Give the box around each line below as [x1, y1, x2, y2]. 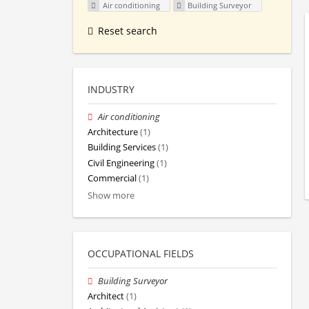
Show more [88, 190, 134, 202]
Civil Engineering [88, 157, 154, 169]
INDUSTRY [88, 83, 134, 97]
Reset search [98, 24, 157, 38]
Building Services [88, 141, 156, 154]
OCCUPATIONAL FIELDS [88, 247, 194, 261]
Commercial [88, 172, 137, 184]
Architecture [88, 126, 138, 139]
